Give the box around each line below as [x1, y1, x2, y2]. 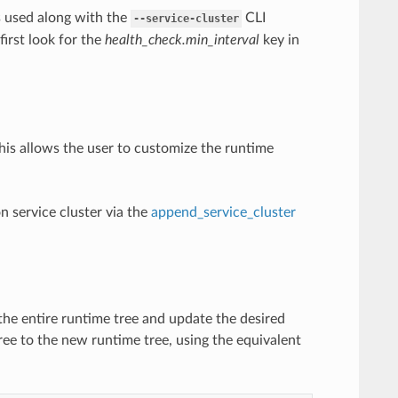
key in [259, 32, 299, 47]
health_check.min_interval [104, 32, 259, 47]
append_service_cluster [150, 204, 296, 219]
